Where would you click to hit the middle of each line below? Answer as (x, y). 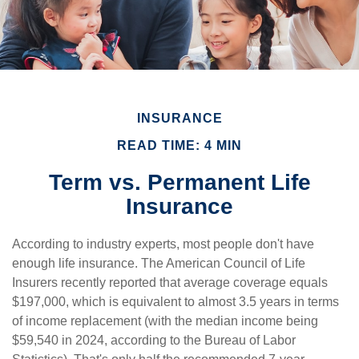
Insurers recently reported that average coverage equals (170, 282)
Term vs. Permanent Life (179, 182)
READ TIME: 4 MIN (179, 145)
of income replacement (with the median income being (165, 321)
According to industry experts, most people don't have (163, 244)
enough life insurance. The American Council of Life (159, 263)
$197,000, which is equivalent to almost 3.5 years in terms (175, 302)
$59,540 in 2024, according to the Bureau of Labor (154, 340)
